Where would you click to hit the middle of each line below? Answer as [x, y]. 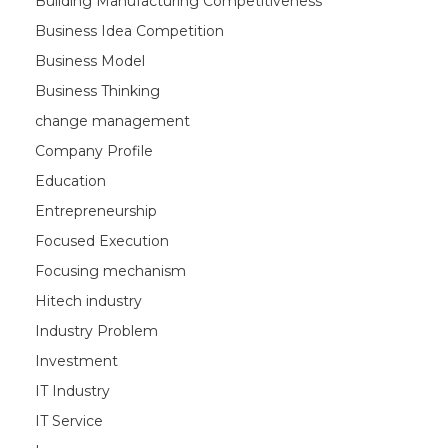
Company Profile [94, 151]
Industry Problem [96, 331]
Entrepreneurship [96, 211]
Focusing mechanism [110, 271]
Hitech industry [88, 301]
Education [70, 181]
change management [112, 121]
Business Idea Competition [129, 31]
